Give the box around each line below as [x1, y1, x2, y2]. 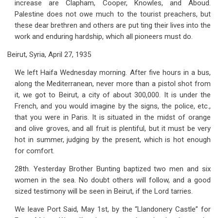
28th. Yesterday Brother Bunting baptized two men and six [15, 164, 211, 173]
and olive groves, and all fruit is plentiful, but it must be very [15, 124, 211, 133]
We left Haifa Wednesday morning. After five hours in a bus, [15, 68, 211, 77]
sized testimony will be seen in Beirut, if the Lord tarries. [15, 187, 193, 196]
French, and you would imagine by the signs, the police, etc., [15, 102, 211, 110]
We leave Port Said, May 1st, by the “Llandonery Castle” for [15, 205, 211, 214]
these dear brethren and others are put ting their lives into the [15, 21, 211, 30]
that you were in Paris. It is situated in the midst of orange [15, 113, 211, 122]
